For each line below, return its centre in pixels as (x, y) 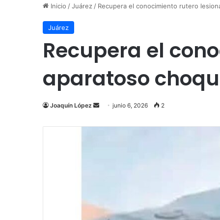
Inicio (57, 6)
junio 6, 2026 (130, 105)
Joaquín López (71, 105)
